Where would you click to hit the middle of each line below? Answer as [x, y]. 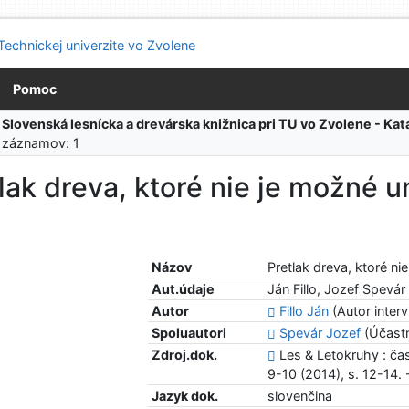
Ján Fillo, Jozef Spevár [337, 289]
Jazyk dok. [185, 396]
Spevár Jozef [320, 333]
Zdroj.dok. [185, 355]
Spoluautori [189, 333]
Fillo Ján [304, 311]
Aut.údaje [184, 289]
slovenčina [300, 396]
